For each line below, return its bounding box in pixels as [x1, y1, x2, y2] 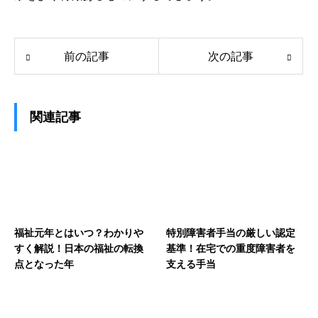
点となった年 [14, 258, 74, 270]
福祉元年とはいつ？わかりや [14, 227, 143, 239]
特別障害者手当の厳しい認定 [166, 227, 295, 239]
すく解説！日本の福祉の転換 [14, 243, 143, 255]
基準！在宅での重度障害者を [166, 243, 295, 255]
